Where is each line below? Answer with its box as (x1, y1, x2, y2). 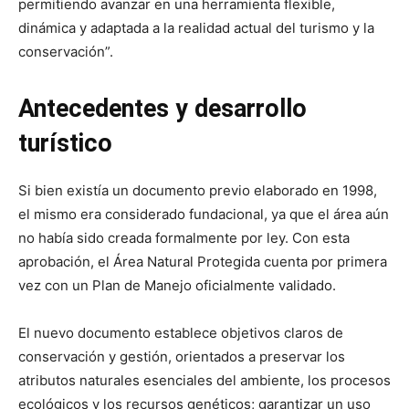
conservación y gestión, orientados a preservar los (18, 347, 345, 365)
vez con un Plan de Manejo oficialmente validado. (18, 276, 336, 294)
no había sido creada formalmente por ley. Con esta (18, 228, 350, 246)
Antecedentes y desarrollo (18, 93, 307, 123)
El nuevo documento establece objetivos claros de (18, 323, 343, 341)
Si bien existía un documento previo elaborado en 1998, (18, 181, 377, 199)
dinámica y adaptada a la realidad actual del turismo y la (18, 18, 374, 37)
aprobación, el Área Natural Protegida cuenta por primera (18, 252, 387, 270)
